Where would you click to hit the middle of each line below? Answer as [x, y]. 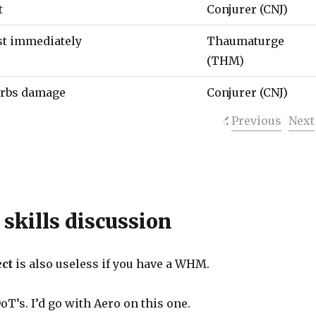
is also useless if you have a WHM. [111, 264]
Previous [256, 121]
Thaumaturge [246, 41]
